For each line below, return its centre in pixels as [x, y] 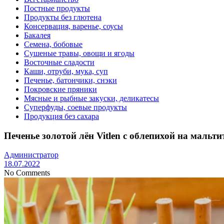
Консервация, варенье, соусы [73, 26]
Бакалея [37, 35]
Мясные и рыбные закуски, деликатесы [91, 98]
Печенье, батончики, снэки [70, 80]
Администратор [31, 155]
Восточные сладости [59, 62]
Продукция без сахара [61, 116]
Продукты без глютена [63, 17]
